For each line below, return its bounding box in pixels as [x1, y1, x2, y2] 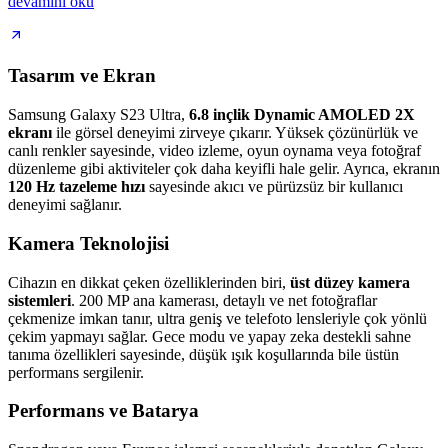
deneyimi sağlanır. [8, 196, 122, 214]
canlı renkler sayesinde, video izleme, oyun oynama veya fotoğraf [8, 142, 421, 160]
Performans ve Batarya [8, 400, 199, 422]
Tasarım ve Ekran [8, 65, 156, 87]
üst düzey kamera [290, 273, 410, 291]
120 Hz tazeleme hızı [8, 178, 145, 196]
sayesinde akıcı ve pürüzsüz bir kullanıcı [145, 178, 403, 196]
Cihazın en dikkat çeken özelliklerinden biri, [8, 273, 290, 291]
